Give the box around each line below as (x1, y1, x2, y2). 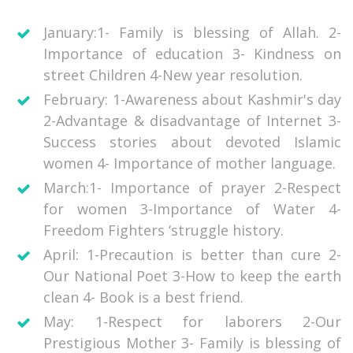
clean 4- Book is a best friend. (43, 288, 243, 307)
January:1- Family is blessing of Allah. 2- (43, 23, 341, 43)
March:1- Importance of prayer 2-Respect (43, 178, 341, 198)
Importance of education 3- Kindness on (43, 44, 341, 64)
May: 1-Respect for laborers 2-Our (43, 312, 341, 332)
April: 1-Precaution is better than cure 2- (43, 245, 341, 265)
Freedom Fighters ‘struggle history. (43, 221, 284, 240)
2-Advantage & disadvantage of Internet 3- (43, 111, 341, 131)
